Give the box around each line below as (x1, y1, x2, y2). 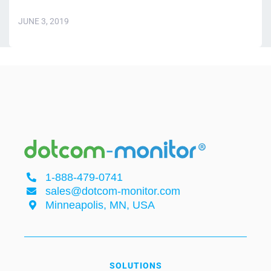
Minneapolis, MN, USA (45, 198, 155, 211)
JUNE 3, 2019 (18, 16, 69, 27)
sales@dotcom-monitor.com (45, 184, 180, 197)
